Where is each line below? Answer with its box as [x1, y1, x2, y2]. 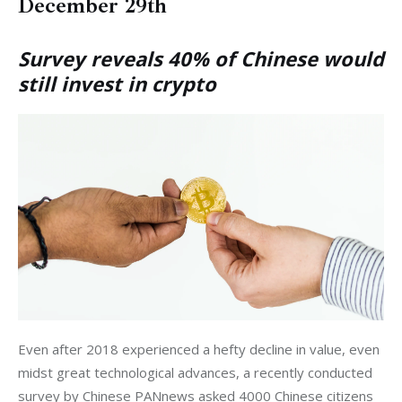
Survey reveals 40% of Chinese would [18, 44, 384, 72]
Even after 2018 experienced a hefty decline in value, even [18, 340, 383, 359]
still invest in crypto [18, 69, 216, 97]
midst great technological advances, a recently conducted [18, 363, 376, 382]
